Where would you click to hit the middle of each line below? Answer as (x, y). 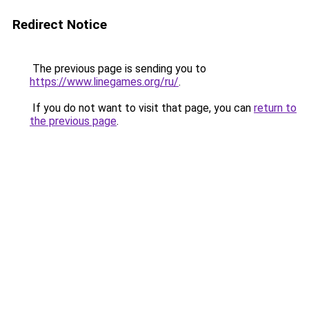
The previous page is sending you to (118, 69)
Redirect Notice (60, 24)
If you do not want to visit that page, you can (142, 108)
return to (275, 108)
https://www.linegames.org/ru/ (104, 82)
